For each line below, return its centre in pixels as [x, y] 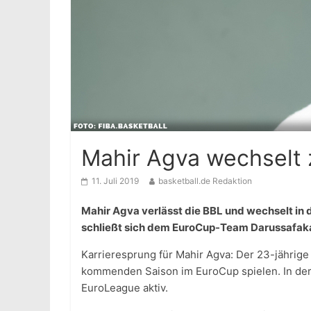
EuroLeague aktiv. [125, 288]
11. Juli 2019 [115, 181]
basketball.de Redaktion [205, 181]
